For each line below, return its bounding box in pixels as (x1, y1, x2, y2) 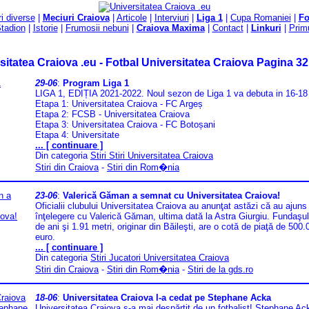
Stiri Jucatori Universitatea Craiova (90, 252, 229, 263)
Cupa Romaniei (230, 12, 291, 23)
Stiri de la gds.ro (188, 264, 253, 275)
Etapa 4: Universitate (35, 130, 119, 141)
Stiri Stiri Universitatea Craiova (90, 150, 213, 161)
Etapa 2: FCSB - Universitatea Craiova (35, 109, 190, 120)
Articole (116, 12, 147, 23)
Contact (212, 23, 243, 33)
